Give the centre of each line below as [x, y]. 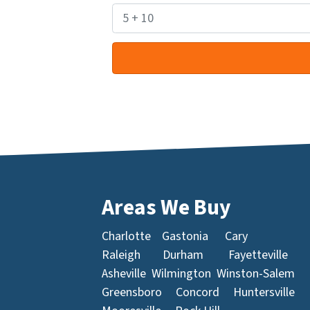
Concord [198, 292]
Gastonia [185, 236]
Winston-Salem [256, 274]
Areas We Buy [166, 208]
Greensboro [132, 292]
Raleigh [121, 255]
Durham [183, 255]
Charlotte [126, 236]
